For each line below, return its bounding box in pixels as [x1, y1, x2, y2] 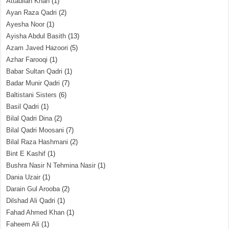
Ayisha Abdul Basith [6, 32, 66, 40]
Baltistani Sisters [6, 91, 57, 99]
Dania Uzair [6, 173, 41, 181]
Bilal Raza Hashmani [6, 138, 68, 146]
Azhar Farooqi [6, 56, 48, 63]
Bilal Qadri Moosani [6, 126, 64, 134]
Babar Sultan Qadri [6, 67, 63, 75]
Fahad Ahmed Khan [6, 209, 65, 216]
